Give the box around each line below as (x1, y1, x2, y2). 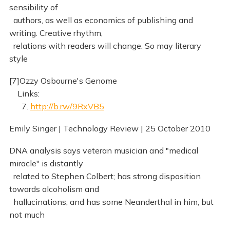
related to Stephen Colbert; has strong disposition (9, 170, 201, 181)
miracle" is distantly (9, 158, 83, 168)
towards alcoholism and (9, 183, 99, 194)
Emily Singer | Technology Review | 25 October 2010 (9, 123, 210, 133)
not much (9, 209, 45, 220)
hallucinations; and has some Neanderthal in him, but (9, 196, 214, 207)
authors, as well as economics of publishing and (9, 14, 193, 25)
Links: (9, 88, 40, 99)
